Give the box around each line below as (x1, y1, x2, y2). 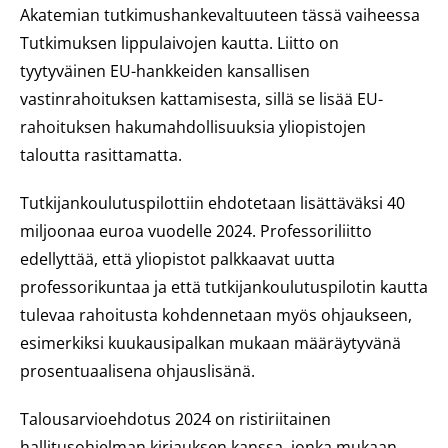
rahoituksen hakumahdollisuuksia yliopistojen (20, 116, 366, 138)
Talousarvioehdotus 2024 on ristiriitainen (20, 408, 331, 430)
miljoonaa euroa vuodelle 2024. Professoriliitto (20, 220, 372, 242)
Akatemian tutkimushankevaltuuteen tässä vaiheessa (20, 4, 420, 26)
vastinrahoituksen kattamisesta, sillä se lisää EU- (20, 88, 383, 110)
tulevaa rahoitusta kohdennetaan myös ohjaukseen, (20, 304, 412, 326)
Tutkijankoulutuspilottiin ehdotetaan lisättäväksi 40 (20, 192, 405, 214)
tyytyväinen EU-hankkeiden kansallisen (20, 60, 310, 82)
